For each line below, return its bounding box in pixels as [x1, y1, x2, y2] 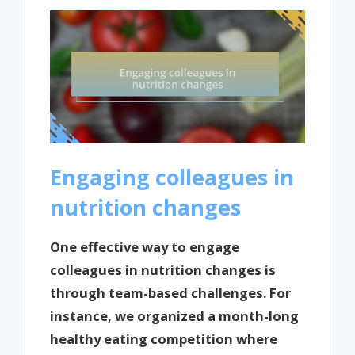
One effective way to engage [50, 237, 240, 256]
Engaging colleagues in [50, 162, 295, 192]
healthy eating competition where [50, 329, 278, 348]
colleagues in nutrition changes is [50, 260, 277, 279]
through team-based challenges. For [50, 283, 292, 302]
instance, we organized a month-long [50, 306, 300, 325]
